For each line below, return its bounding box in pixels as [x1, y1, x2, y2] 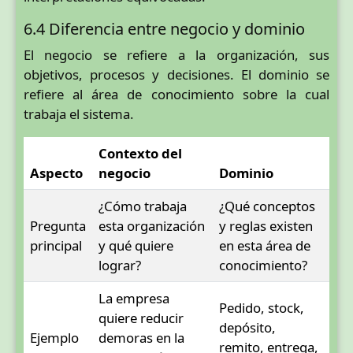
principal [30, 236, 82, 255]
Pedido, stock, [219, 298, 304, 317]
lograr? [98, 255, 141, 274]
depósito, [219, 318, 276, 336]
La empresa [98, 288, 169, 307]
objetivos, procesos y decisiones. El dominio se [24, 65, 329, 84]
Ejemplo [30, 328, 79, 347]
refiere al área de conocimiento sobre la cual [24, 84, 329, 103]
